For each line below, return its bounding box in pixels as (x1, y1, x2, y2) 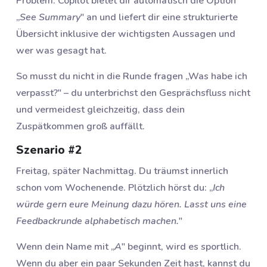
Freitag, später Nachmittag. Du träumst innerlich (16, 164, 228, 178)
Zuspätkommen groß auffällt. (16, 119, 145, 133)
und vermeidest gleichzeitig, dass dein (16, 103, 185, 116)
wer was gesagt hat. (16, 44, 107, 57)
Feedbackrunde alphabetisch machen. (16, 215, 179, 228)
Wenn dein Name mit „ (16, 240, 114, 254)
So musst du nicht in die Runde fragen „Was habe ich (16, 69, 247, 83)
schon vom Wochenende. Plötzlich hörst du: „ (16, 181, 213, 195)
